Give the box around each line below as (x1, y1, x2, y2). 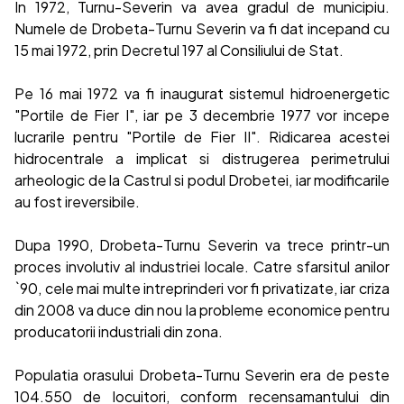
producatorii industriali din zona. (14, 322, 223, 341)
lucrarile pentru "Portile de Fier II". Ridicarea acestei (14, 127, 390, 146)
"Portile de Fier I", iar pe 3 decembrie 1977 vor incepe (14, 106, 390, 124)
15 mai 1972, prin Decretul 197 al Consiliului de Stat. (14, 41, 344, 60)
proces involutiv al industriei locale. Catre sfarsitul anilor (14, 257, 390, 276)
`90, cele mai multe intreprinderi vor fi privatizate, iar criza (14, 279, 390, 298)
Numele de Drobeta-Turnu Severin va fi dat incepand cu (14, 19, 390, 38)
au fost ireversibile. (14, 192, 140, 211)
